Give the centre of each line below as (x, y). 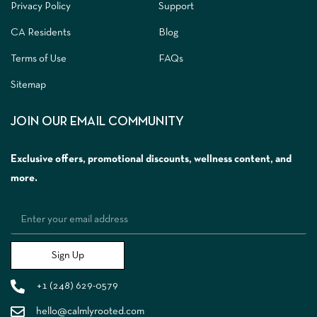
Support (176, 7)
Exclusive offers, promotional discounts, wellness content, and (151, 160)
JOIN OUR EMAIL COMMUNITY (97, 122)
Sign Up (68, 255)
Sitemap (28, 85)
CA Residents (41, 33)
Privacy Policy (41, 7)
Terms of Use (39, 59)
